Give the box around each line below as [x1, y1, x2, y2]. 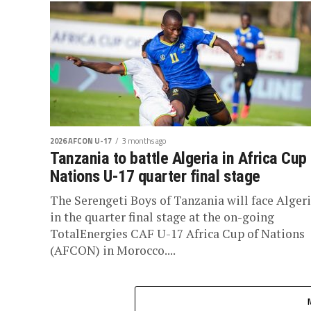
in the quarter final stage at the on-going [50, 209, 274, 225]
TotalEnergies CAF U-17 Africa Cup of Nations [50, 226, 305, 242]
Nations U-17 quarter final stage [50, 167, 260, 186]
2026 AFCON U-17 [50, 135, 112, 146]
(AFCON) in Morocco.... [50, 242, 176, 258]
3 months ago [122, 135, 166, 146]
